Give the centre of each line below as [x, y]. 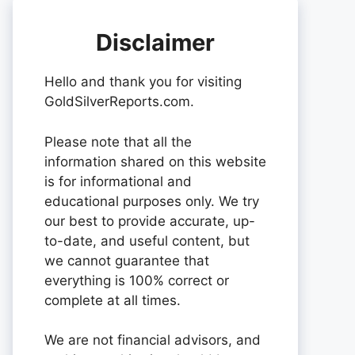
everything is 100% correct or [137, 280]
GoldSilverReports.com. [119, 102]
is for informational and [118, 181]
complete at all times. [113, 300]
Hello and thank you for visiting [143, 82]
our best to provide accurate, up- [150, 221]
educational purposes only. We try [152, 201]
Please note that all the [118, 141]
